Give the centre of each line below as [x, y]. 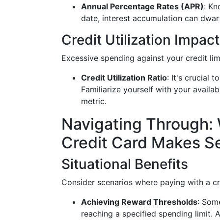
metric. [94, 101]
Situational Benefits [125, 164]
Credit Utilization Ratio [124, 78]
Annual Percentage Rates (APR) [142, 6]
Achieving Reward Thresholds [139, 202]
